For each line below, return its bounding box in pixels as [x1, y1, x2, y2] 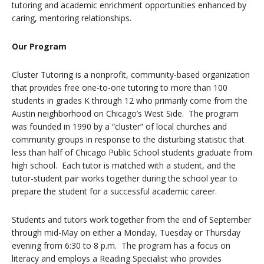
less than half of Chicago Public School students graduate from [12, 147, 252, 158]
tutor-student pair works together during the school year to [12, 173, 237, 184]
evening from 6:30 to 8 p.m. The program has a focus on [12, 240, 230, 251]
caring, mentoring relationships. [12, 12, 131, 24]
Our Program [12, 41, 67, 52]
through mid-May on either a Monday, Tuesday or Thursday [12, 227, 240, 238]
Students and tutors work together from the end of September [12, 214, 251, 225]
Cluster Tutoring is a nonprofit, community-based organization [12, 69, 250, 80]
